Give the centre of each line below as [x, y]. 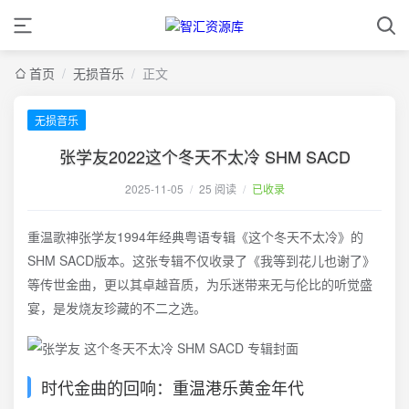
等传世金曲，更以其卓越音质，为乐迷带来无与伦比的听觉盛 [200, 284]
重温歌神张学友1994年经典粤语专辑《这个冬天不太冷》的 [195, 236]
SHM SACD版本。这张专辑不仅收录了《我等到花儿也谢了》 [201, 260]
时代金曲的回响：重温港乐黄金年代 [173, 387]
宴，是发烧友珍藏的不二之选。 [117, 308]
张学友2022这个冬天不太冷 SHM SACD [204, 156]
